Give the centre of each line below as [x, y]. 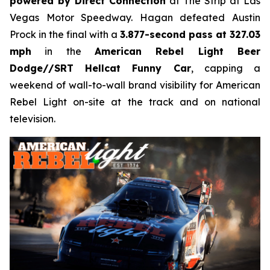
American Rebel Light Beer [177, 51]
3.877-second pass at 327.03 [190, 34]
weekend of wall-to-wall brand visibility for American [135, 85]
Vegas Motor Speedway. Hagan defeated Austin [135, 17]
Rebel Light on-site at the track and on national [135, 102]
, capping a [226, 68]
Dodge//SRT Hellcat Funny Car [100, 68]
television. [33, 119]
